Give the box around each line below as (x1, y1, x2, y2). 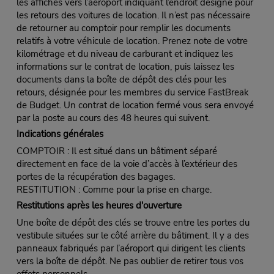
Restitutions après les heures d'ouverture (16, 199, 182, 212)
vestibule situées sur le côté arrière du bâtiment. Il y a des (16, 229, 249, 242)
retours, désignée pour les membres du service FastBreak (16, 86, 249, 99)
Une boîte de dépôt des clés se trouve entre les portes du (16, 217, 250, 229)
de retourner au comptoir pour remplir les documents (16, 22, 231, 35)
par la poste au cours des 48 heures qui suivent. (16, 112, 210, 125)
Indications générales (16, 128, 103, 141)
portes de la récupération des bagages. (16, 171, 175, 183)
